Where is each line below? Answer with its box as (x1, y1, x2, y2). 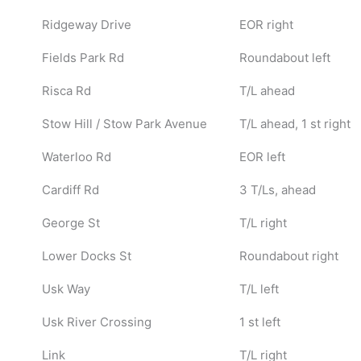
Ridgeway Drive (41, 16, 131, 32)
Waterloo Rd (41, 148, 111, 164)
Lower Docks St (41, 247, 131, 263)
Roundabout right (239, 247, 338, 263)
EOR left (239, 148, 285, 164)
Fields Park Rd (41, 49, 124, 65)
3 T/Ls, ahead (239, 181, 316, 197)
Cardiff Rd (41, 181, 99, 197)
